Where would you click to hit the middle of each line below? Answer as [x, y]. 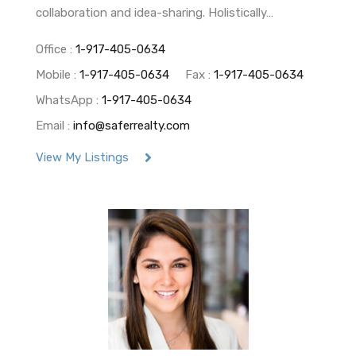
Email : [54, 125]
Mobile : [58, 74]
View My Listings [82, 157]
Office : [56, 49]
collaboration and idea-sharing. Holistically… [155, 12]
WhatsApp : [69, 100]
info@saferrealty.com [132, 125]
